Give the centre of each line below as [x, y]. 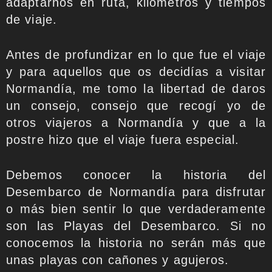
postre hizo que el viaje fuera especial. [123, 140]
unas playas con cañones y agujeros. [118, 260]
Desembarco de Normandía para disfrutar [136, 192]
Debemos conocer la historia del [136, 175]
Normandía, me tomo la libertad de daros [136, 89]
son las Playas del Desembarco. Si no [136, 226]
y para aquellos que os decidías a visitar [136, 72]
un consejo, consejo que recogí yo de [136, 106]
